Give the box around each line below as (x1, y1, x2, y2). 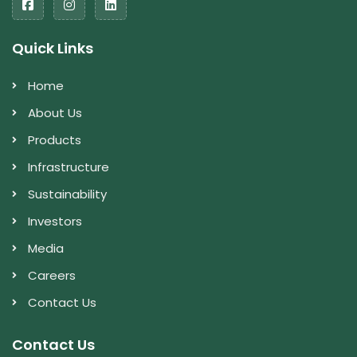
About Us (28, 104, 82, 121)
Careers (28, 266, 76, 284)
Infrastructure (28, 158, 109, 175)
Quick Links (12, 37, 93, 58)
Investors (28, 212, 82, 229)
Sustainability (28, 185, 107, 202)
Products (28, 131, 81, 148)
